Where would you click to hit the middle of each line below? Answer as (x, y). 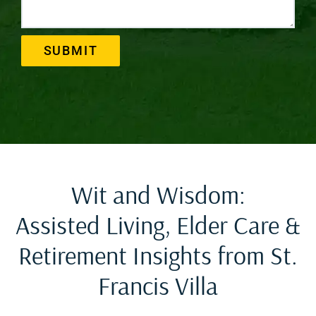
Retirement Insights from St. (158, 255)
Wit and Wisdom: (158, 194)
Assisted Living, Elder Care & (158, 224)
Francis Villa (158, 285)
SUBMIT (71, 50)
